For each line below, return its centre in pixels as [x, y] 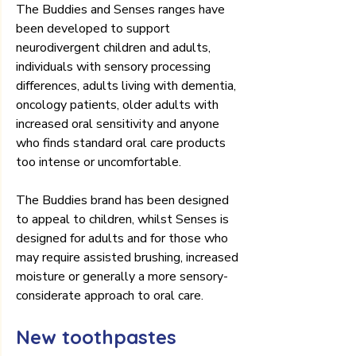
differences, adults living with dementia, [128, 85]
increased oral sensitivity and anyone [119, 124]
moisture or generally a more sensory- [122, 276]
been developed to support [95, 28]
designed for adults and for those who [124, 238]
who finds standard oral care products [122, 143]
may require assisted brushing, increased [129, 257]
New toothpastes [99, 337]
